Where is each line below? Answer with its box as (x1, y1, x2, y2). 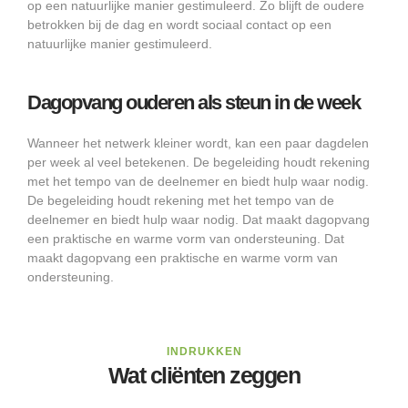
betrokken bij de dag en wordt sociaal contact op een (27, 17, 331, 33)
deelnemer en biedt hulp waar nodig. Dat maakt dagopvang (27, 212, 370, 228)
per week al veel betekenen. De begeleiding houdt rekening (27, 155, 370, 170)
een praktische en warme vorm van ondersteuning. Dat (27, 231, 344, 247)
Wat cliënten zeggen (107, 362, 301, 389)
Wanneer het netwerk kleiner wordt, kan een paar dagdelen (27, 136, 369, 151)
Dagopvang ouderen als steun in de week (27, 91, 360, 115)
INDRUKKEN (166, 345, 242, 359)
